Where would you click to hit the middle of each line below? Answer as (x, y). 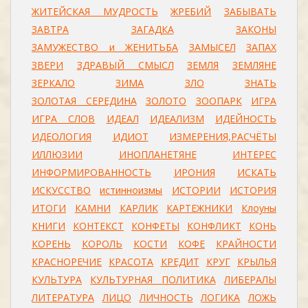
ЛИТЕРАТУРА (63, 297)
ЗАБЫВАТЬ (251, 11)
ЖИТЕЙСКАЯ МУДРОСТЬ (95, 11)
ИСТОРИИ (196, 190)
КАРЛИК (139, 208)
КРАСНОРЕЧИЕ (67, 262)
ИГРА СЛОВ (64, 119)
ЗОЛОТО (166, 101)
